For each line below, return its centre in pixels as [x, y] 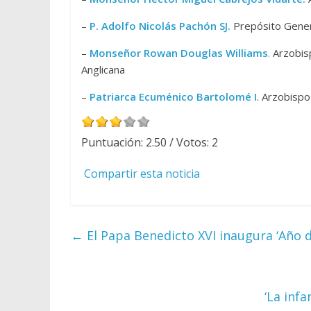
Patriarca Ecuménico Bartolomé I [173, 96]
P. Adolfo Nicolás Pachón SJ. [160, 26]
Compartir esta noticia [142, 173]
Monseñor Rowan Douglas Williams [179, 53]
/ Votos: [189, 142]
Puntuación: [114, 142]
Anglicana [103, 69]
